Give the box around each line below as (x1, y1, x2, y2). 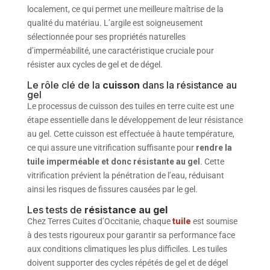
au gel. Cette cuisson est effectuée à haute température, (27, 128, 234, 139)
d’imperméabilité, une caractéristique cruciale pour (27, 45, 214, 55)
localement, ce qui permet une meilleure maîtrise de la (27, 4, 224, 14)
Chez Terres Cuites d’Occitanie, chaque (27, 216, 172, 226)
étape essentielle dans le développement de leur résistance (27, 115, 243, 125)
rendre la (195, 142, 232, 152)
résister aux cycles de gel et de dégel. (27, 59, 163, 69)
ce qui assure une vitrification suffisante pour (27, 142, 196, 152)
